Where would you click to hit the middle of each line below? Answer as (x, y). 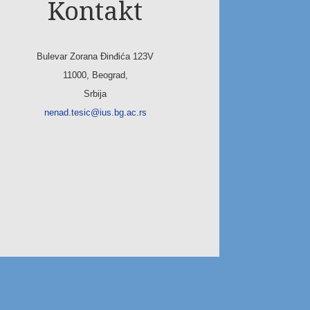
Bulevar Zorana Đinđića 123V (95, 57)
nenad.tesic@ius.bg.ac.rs (95, 113)
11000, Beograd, (95, 75)
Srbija (95, 94)
